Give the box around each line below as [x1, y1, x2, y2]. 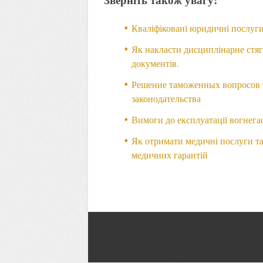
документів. [131, 56, 180, 69]
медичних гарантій [131, 148, 208, 161]
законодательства [131, 92, 201, 104]
